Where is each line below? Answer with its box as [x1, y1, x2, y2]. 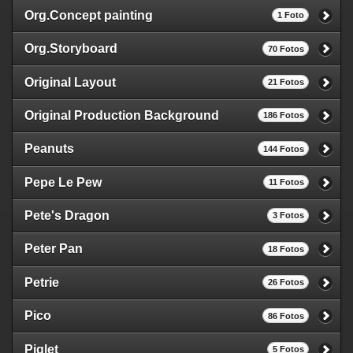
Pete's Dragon [24, 209, 110, 223]
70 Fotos [267, 43, 304, 54]
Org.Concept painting [24, 8, 153, 22]
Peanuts [24, 142, 74, 156]
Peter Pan [24, 242, 83, 256]
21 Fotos [267, 76, 304, 87]
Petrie [24, 275, 59, 289]
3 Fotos [272, 210, 304, 221]
